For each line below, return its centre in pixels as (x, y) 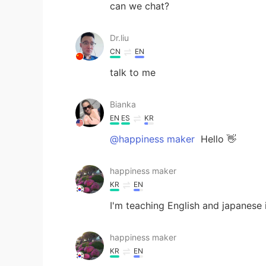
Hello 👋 (217, 139)
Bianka (123, 104)
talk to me (133, 72)
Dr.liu (119, 37)
